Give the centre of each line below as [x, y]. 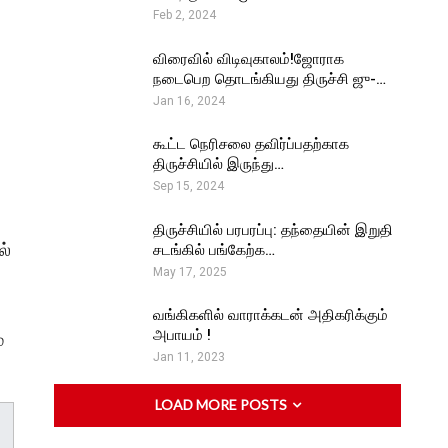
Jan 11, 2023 [189, 357]
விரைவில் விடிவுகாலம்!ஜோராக [248, 58]
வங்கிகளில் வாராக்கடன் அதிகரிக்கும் [270, 315]
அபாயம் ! [182, 335]
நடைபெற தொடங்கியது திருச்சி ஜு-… [269, 78]
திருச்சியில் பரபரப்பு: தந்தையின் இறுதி [273, 229]
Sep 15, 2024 [188, 186]
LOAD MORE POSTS [222, 405]
